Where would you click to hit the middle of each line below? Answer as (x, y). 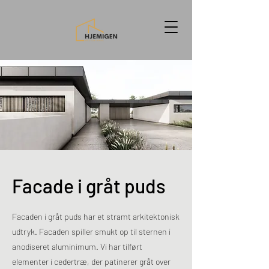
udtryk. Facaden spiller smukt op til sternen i (91, 231)
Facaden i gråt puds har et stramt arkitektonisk (96, 216)
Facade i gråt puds (89, 186)
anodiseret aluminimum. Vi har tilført (77, 246)
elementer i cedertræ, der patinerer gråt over (91, 261)
